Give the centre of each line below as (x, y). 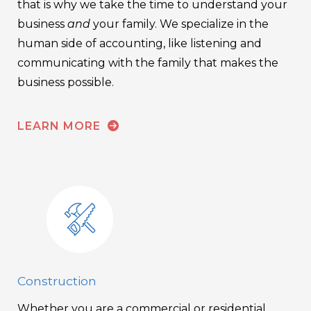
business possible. (66, 82)
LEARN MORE (61, 126)
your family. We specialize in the (181, 24)
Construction (57, 281)
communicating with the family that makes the (148, 62)
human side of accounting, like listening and (140, 43)
